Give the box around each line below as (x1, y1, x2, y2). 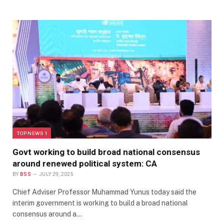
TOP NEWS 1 (16, 130, 47, 136)
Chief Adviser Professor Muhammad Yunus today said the (12, 188, 196, 196)
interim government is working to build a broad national (12, 199, 188, 207)
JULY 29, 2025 (39, 171, 74, 177)
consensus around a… (12, 210, 82, 218)
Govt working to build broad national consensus (12, 147, 200, 157)
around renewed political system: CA (12, 158, 157, 169)
